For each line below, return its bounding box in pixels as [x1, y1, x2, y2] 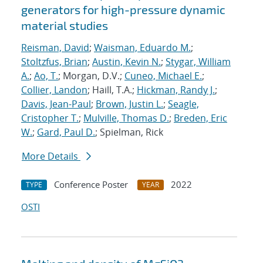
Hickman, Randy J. [137, 83, 215, 97]
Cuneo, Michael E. [124, 69, 202, 83]
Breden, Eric [174, 112, 227, 125]
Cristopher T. [21, 112, 79, 125]
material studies [21, 18, 108, 33]
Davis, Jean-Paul [21, 97, 91, 111]
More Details [22, 150, 80, 163]
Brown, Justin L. [96, 97, 163, 111]
